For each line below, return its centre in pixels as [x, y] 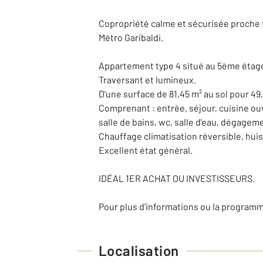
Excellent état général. [146, 150]
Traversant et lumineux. [147, 80]
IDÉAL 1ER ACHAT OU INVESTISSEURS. [177, 178]
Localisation [139, 250]
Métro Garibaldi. [131, 37]
